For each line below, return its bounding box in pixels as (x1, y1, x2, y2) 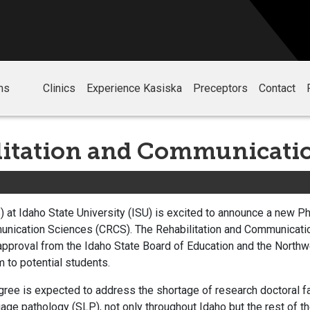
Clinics (42, 82, 75, 95)
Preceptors (192, 82, 248, 95)
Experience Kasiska (86, 82, 182, 95)
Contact (258, 82, 295, 95)
